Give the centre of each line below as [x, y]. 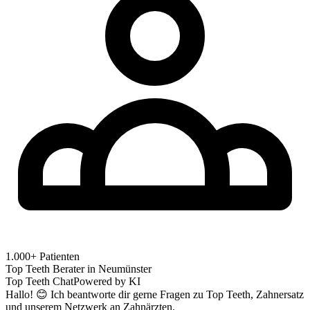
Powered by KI [107, 281]
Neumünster [125, 268]
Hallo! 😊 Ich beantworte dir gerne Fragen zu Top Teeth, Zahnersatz [155, 294]
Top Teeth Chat [39, 281]
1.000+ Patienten [43, 256]
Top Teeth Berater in [52, 268]
